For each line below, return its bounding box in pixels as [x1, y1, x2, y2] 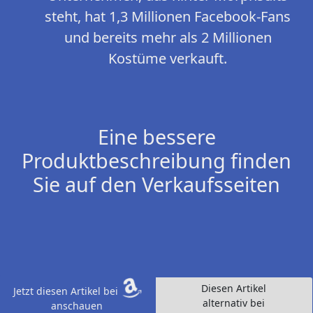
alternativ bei [203, 296, 265, 310]
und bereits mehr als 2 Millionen [64, 28, 272, 48]
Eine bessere [97, 123, 216, 151]
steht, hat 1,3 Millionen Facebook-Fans [45, 7, 291, 27]
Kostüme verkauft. [108, 49, 227, 68]
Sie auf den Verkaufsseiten [33, 170, 280, 198]
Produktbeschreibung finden [22, 147, 291, 175]
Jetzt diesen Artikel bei [13, 284, 121, 298]
